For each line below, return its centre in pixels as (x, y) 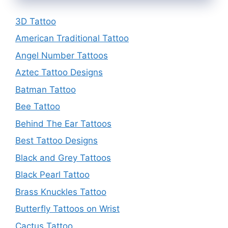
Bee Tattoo (38, 107)
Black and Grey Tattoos (63, 158)
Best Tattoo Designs (56, 141)
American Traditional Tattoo (72, 38)
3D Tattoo (36, 21)
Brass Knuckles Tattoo (61, 192)
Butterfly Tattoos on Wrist (67, 209)
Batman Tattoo (46, 89)
